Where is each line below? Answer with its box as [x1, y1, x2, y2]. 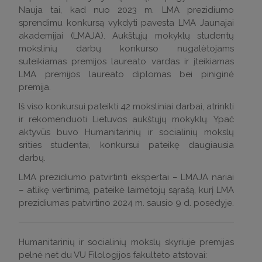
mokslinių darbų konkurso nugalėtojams [19, 43, 234, 54]
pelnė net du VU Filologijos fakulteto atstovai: [19, 250, 207, 260]
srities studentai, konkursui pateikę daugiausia [19, 140, 234, 150]
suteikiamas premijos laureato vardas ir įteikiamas [19, 56, 234, 67]
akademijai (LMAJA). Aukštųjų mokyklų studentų [19, 30, 234, 41]
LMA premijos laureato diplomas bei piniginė [19, 69, 234, 80]
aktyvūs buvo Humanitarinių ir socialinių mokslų [19, 127, 234, 137]
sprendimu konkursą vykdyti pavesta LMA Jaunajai [19, 18, 234, 28]
